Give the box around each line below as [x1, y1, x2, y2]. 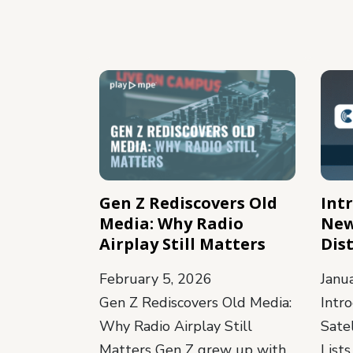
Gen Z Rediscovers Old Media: [99, 292, 292, 312]
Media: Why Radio [99, 212, 243, 234]
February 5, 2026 [99, 269, 212, 288]
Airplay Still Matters [99, 232, 266, 255]
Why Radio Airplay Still [99, 316, 252, 336]
